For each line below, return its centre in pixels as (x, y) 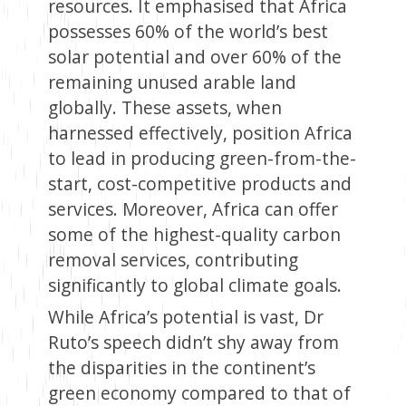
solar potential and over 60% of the (194, 57)
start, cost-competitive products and (199, 184)
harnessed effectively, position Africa (200, 133)
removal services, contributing (173, 260)
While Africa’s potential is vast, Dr (185, 317)
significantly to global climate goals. (194, 285)
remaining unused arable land (172, 82)
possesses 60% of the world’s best (188, 32)
